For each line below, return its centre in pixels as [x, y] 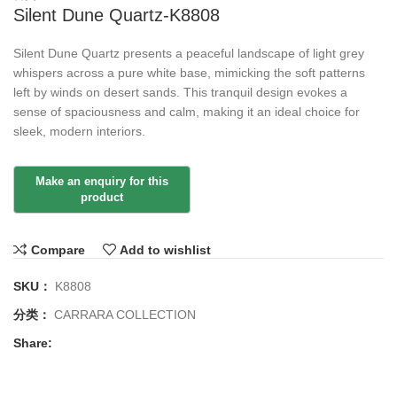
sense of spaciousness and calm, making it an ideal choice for [187, 111]
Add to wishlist [166, 249]
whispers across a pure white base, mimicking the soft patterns [189, 72]
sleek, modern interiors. [79, 131]
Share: [33, 343]
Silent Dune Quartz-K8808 [117, 15]
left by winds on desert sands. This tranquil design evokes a [180, 92]
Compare [58, 249]
